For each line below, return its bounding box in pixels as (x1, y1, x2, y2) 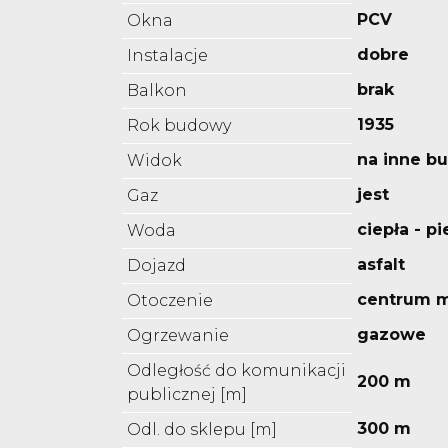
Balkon (127, 81, 187, 101)
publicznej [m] (127, 385, 247, 405)
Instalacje (127, 46, 208, 66)
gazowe (357, 325, 426, 345)
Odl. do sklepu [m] (127, 420, 277, 440)
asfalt (357, 255, 405, 275)
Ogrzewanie (127, 326, 229, 346)
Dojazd (127, 256, 186, 276)
